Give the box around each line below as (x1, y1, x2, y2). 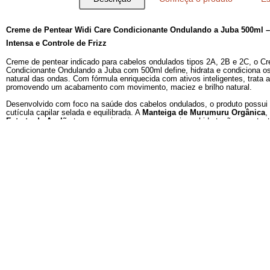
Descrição (103, 83, 146, 94)
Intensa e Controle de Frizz (7, 237, 132, 249)
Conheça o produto (177, 83, 259, 94)
